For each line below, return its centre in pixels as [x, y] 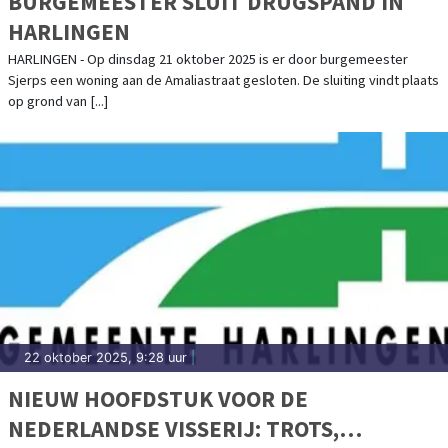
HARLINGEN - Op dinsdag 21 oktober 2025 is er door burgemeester [208, 58]
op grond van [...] [58, 100]
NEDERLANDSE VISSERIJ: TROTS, [173, 428]
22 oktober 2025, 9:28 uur [105, 357]
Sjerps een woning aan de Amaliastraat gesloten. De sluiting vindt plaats [223, 79]
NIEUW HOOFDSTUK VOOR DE [158, 398]
